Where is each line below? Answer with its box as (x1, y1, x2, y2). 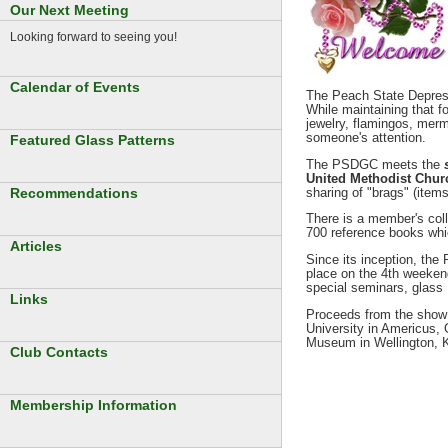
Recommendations (10, 184, 138, 201)
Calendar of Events (10, 78, 140, 95)
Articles (10, 237, 62, 254)
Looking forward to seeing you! (10, 30, 177, 43)
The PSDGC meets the (305, 156, 444, 172)
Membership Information (10, 396, 177, 413)
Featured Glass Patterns (10, 131, 175, 148)
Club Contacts (10, 343, 108, 360)
